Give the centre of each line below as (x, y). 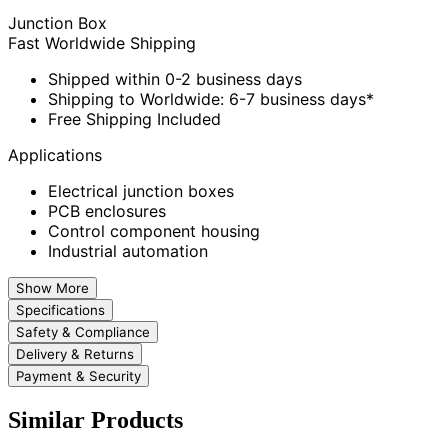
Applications (55, 155)
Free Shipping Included (134, 119)
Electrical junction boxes (141, 191)
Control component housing (154, 231)
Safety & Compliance (83, 332)
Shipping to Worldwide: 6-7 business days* (211, 99)
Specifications (60, 310)
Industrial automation (128, 251)
